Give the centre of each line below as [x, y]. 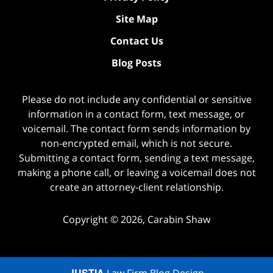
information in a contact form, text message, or [136, 114]
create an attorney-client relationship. [136, 187]
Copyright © [90, 220]
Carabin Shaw [179, 220]
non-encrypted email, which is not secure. [136, 144]
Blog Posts [136, 63]
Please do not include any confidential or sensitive [136, 100]
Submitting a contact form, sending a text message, [136, 158]
